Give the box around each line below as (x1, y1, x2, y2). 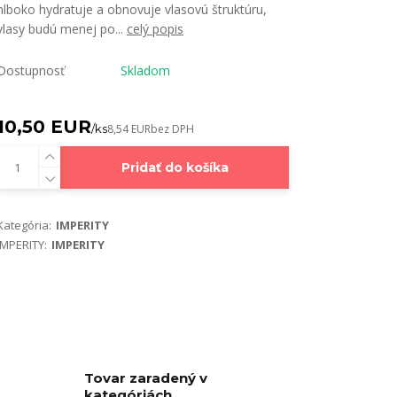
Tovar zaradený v (84, 370, 207, 386)
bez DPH (151, 121, 194, 136)
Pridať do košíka (121, 160, 229, 175)
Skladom (121, 62, 170, 79)
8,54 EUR (107, 121, 151, 136)
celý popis (127, 20, 183, 37)
